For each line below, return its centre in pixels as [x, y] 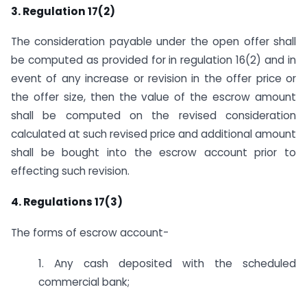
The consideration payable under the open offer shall [153, 42]
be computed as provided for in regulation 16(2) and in [153, 60]
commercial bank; [84, 282]
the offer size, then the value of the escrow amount [153, 97]
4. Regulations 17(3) [67, 202]
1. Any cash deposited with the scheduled [167, 263]
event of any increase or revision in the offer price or [153, 79]
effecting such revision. [70, 171]
